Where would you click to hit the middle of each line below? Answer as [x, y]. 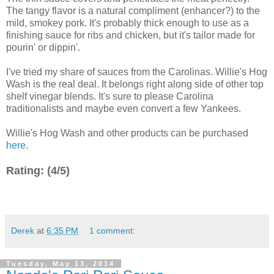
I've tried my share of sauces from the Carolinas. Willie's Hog [137, 72]
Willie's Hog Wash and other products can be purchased [127, 133]
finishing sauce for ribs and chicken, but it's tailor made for [131, 35]
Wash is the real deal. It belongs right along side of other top [135, 84]
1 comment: [113, 230]
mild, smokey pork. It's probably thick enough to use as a [128, 23]
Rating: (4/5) [38, 170]
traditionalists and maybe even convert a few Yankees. [124, 108]
